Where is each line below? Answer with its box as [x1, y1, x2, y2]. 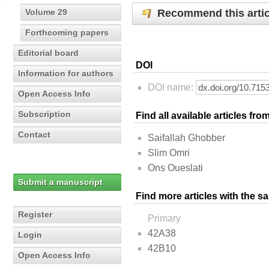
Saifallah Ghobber [148, 133, 225, 144]
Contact [18, 130, 50, 139]
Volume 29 [25, 7, 67, 17]
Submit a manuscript [18, 177, 103, 187]
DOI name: [148, 82, 196, 93]
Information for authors [18, 68, 113, 78]
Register [18, 210, 52, 219]
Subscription [18, 109, 71, 119]
